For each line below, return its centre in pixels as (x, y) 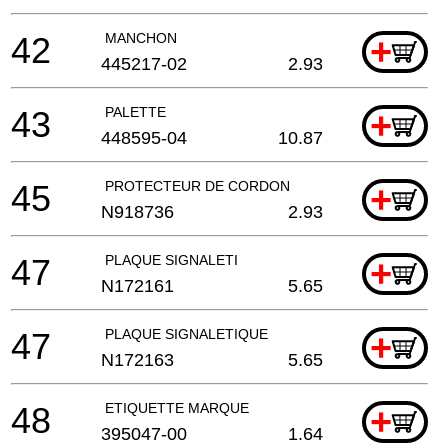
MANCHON (141, 37)
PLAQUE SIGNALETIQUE (186, 333)
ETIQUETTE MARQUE (177, 407)
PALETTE (135, 111)
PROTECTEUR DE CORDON (197, 185)
